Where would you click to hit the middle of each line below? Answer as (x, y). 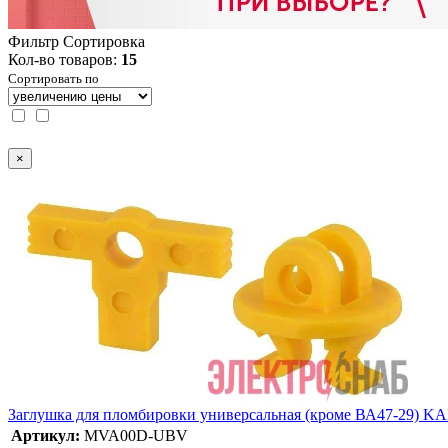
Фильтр (33, 41)
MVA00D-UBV (136, 436)
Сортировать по (53, 78)
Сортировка (104, 41)
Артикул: (45, 436)
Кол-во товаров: (64, 59)
